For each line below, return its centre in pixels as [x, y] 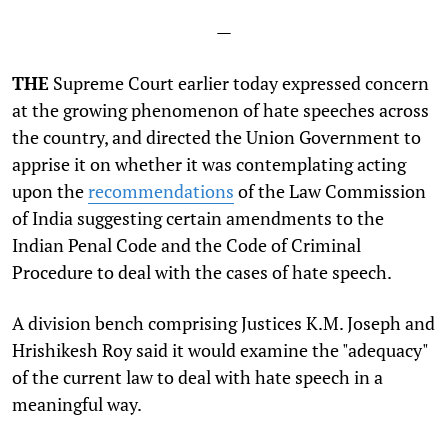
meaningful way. [77, 404]
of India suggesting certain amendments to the [198, 218]
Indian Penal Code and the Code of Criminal [186, 245]
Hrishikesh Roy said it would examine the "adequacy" [220, 350]
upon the [50, 191]
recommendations [161, 191]
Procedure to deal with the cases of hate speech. [202, 272]
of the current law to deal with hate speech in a [197, 377]
